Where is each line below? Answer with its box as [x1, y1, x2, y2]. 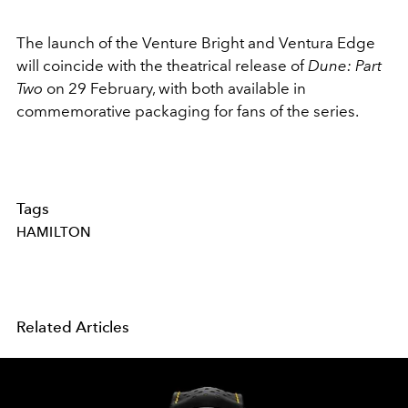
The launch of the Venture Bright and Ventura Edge [16, 33, 375, 52]
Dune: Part [308, 56, 382, 75]
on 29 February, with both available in [46, 78, 306, 97]
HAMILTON [16, 223, 92, 240]
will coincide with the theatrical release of [16, 56, 308, 75]
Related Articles [16, 318, 130, 337]
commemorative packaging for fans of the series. [16, 101, 359, 120]
